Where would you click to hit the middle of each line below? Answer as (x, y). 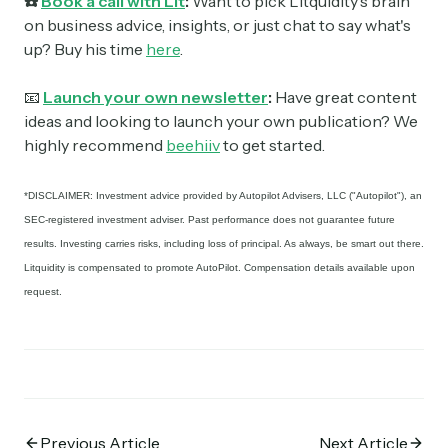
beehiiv (193, 144)
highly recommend (95, 144)
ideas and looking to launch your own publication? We (221, 120)
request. (43, 291)
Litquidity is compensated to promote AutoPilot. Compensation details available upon (219, 267)
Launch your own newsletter (155, 96)
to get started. (272, 144)
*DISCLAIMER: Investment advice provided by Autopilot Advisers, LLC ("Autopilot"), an (223, 195)
